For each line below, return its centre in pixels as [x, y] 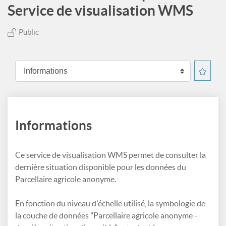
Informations [53, 125]
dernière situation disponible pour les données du [101, 167]
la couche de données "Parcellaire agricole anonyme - [106, 215]
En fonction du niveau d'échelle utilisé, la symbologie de [110, 203]
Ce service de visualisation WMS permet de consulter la [110, 155]
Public [29, 32]
